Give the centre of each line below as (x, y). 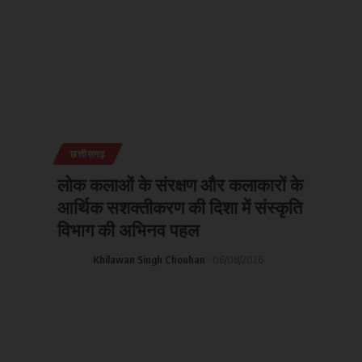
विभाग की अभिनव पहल (128, 229)
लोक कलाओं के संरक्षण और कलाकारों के (181, 184)
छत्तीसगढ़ (88, 154)
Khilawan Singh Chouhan (149, 259)
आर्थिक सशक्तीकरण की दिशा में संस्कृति (180, 206)
